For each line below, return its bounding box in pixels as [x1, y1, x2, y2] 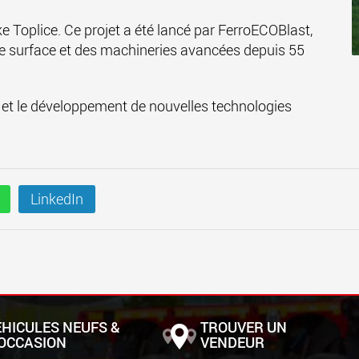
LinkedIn [30, 189, 83, 208]
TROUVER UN [200, 317, 287, 337]
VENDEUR [200, 333, 264, 352]
